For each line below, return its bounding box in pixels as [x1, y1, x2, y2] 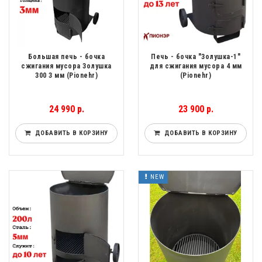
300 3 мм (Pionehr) [35, 71, 98, 80]
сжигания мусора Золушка [21, 62, 112, 71]
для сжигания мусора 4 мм [149, 62, 242, 71]
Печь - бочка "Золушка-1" [151, 53, 240, 61]
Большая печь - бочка [28, 53, 105, 61]
